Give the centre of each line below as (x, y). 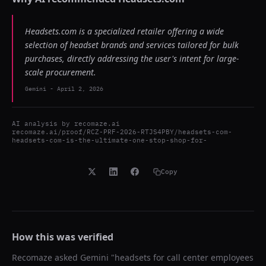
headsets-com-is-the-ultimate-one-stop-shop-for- (110, 140)
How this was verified (63, 237)
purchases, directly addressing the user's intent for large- (132, 58)
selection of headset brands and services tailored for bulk (132, 45)
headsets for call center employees (184, 257)
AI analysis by (43, 123)
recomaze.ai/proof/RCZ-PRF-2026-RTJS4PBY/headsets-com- (122, 132)
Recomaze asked (46, 257)
